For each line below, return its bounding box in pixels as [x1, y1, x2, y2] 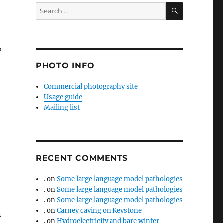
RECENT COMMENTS [35, 153, 128, 163]
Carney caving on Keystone [57, 206, 142, 215]
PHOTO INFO [35, 60, 95, 70]
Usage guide [44, 92, 83, 101]
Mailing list [44, 103, 80, 111]
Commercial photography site [44, 82, 138, 91]
